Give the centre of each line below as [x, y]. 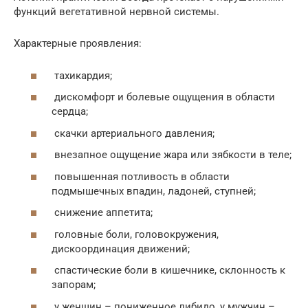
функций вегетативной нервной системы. [117, 12]
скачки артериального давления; [133, 133]
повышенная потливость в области [141, 176]
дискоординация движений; [121, 249]
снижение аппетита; [102, 213]
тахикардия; [82, 75]
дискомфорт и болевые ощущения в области [163, 97]
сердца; [70, 112]
